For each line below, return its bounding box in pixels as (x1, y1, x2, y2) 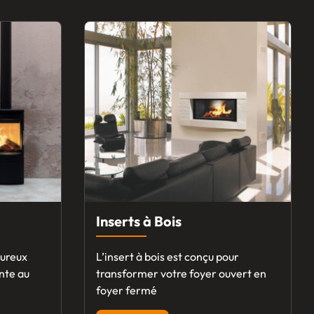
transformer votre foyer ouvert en (96, 266, 266, 281)
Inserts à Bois (96, 212, 182, 231)
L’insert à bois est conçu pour (96, 250, 239, 264)
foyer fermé (96, 283, 157, 298)
